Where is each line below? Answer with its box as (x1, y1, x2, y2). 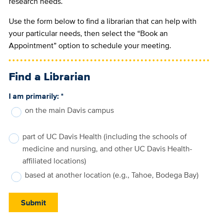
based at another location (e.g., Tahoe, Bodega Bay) (24, 169, 199, 181)
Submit (20, 197, 46, 208)
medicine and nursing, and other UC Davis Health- (22, 143, 192, 155)
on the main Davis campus (24, 105, 114, 116)
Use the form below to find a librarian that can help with (8, 16, 197, 27)
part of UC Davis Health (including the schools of (22, 131, 187, 143)
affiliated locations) (22, 155, 86, 167)
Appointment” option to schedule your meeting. (8, 40, 171, 52)
